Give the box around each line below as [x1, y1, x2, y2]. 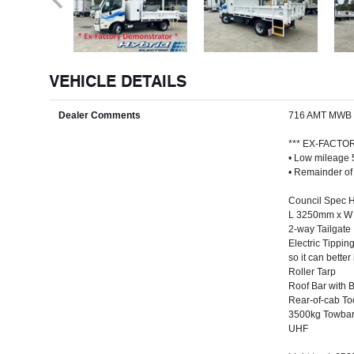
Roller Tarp [288, 265, 336, 277]
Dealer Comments [58, 109, 141, 121]
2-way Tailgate [288, 223, 351, 235]
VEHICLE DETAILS [49, 66, 186, 94]
